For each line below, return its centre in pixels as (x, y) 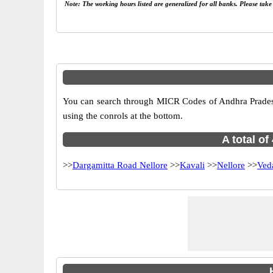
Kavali (192, 165)
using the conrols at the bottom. (123, 116)
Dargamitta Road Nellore (120, 165)
